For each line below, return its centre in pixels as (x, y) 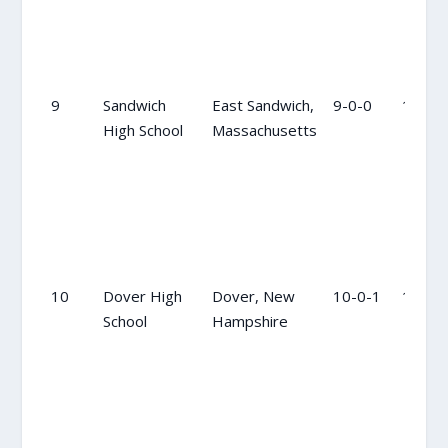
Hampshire (249, 320)
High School (142, 129)
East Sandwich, (262, 104)
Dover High (142, 295)
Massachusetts (264, 129)
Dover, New (253, 295)
